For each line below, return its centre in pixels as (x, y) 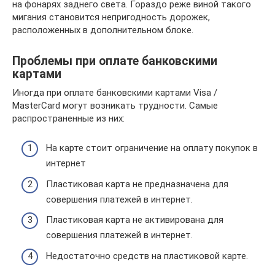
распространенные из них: (68, 118)
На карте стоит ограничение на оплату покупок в (152, 148)
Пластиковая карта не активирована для (135, 220)
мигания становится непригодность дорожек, (111, 17)
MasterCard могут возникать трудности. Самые (115, 105)
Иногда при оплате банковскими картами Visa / (115, 92)
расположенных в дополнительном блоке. (103, 30)
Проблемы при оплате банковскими (115, 61)
